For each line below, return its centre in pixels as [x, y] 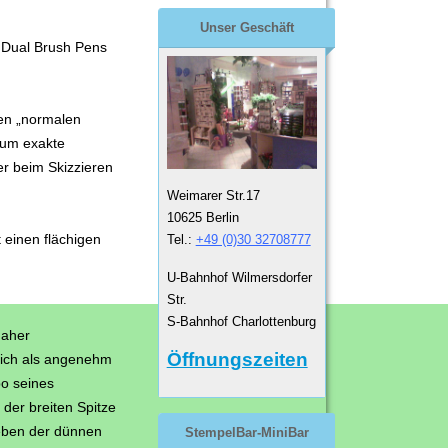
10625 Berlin [202, 218]
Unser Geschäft [246, 28]
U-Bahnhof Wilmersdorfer [239, 278]
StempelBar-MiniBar [246, 433]
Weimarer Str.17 [213, 196]
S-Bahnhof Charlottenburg [241, 322]
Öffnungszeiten [237, 360]
